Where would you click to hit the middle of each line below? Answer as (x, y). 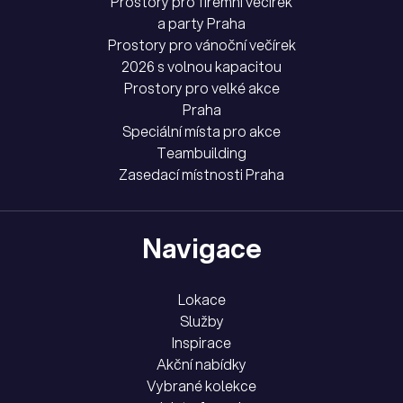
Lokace (201, 300)
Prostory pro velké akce (201, 89)
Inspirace (201, 343)
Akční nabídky (201, 365)
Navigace (201, 248)
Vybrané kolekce (201, 386)
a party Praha (201, 24)
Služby (201, 322)
